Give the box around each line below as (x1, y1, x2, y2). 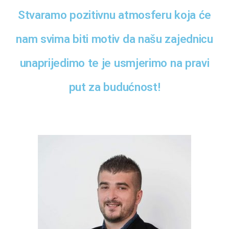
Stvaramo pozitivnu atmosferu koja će (17, 8, 212, 21)
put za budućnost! (68, 80, 161, 94)
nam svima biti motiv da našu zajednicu (16, 32, 213, 45)
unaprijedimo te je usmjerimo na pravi (19, 56, 210, 70)
